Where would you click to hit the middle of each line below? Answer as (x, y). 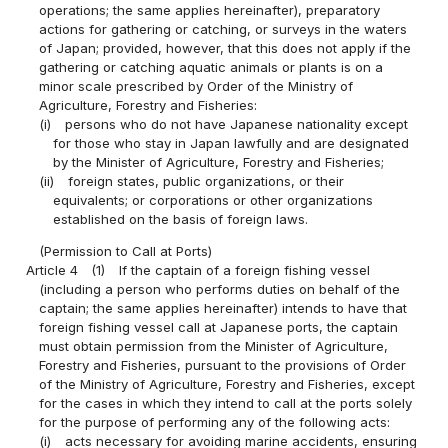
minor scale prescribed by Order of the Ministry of (196, 85)
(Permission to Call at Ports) (126, 251)
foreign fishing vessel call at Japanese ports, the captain (219, 327)
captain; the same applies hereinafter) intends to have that (223, 308)
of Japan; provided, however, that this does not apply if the (225, 47)
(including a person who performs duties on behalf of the (220, 289)
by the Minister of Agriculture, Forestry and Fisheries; (218, 161)
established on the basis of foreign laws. (180, 218)
